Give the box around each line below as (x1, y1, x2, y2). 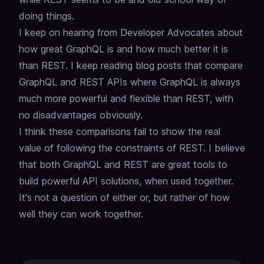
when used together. (144, 175, 233, 187)
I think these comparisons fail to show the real (19, 126, 220, 138)
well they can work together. (19, 208, 143, 220)
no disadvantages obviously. (19, 109, 143, 121)
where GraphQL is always (130, 76, 240, 88)
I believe (209, 142, 245, 154)
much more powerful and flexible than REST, (19, 93, 212, 105)
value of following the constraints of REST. (19, 142, 206, 154)
